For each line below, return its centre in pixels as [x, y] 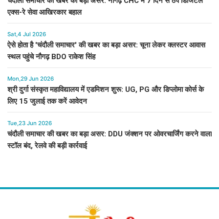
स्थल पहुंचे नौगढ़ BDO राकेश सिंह [51, 57]
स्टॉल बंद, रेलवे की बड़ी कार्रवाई [47, 146]
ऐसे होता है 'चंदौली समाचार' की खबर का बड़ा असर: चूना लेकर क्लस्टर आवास [106, 45]
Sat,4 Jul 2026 [27, 34]
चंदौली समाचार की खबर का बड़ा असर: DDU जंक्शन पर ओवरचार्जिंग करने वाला [109, 134]
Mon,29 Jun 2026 [31, 79]
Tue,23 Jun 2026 [30, 123]
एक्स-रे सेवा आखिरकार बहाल [44, 12]
